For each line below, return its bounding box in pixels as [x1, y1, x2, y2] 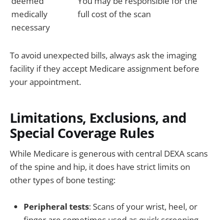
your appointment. [10, 76, 81, 88]
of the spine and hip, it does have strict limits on [10, 161, 190, 173]
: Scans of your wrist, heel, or [89, 201, 197, 213]
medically [11, 8, 48, 20]
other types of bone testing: [10, 174, 115, 186]
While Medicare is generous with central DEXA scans [10, 148, 208, 160]
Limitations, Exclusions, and [10, 108, 187, 127]
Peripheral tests [24, 201, 89, 213]
